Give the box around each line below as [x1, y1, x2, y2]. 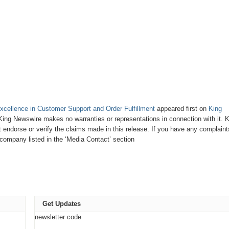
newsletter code [34, 213, 81, 221]
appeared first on [154, 105, 209, 112]
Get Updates [42, 200, 81, 208]
